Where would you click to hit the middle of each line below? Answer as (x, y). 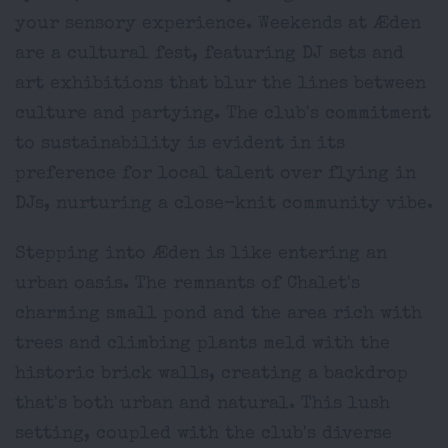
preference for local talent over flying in (215, 174)
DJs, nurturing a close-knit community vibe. (224, 204)
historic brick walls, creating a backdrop (211, 374)
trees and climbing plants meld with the (202, 344)
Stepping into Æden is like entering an (201, 254)
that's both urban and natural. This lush (202, 404)
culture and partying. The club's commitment (223, 114)
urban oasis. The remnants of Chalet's (187, 284)
